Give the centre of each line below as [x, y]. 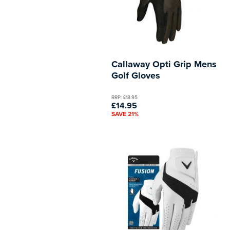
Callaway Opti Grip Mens [164, 64]
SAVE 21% [125, 113]
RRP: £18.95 [124, 97]
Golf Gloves [136, 75]
